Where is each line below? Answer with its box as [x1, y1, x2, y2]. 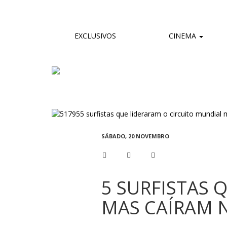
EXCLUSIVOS [74, 31, 116, 41]
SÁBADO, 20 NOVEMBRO [101, 132, 169, 140]
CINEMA [167, 31, 198, 41]
